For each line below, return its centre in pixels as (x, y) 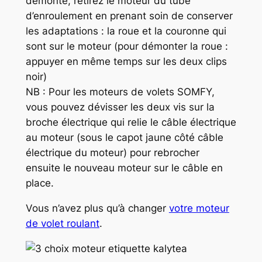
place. (39, 183)
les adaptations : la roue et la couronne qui (126, 31)
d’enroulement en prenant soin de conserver (129, 16)
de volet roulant (62, 223)
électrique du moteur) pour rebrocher (112, 153)
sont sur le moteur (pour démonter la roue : (127, 46)
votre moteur (199, 208)
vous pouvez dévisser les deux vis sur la (120, 107)
